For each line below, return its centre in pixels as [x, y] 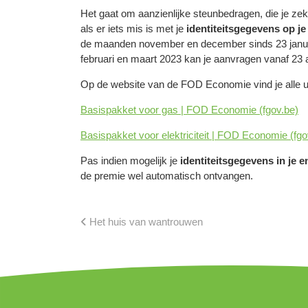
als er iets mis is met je [133, 28]
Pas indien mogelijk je [130, 160]
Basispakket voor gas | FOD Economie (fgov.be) [189, 109]
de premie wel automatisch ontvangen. [167, 175]
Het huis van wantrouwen [145, 221]
